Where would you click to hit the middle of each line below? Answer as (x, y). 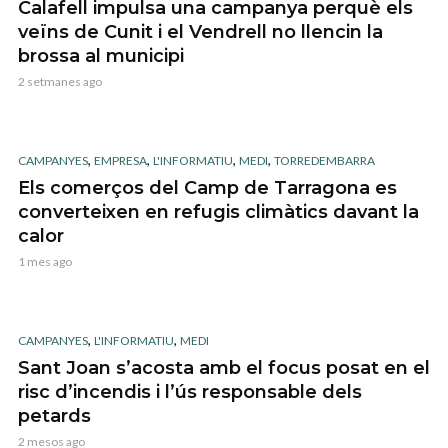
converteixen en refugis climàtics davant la (218, 211)
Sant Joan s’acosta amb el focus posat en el (224, 368)
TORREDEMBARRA (324, 160)
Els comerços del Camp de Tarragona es (207, 187)
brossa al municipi (101, 55)
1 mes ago (45, 261)
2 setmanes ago (60, 81)
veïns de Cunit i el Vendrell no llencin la (200, 31)
